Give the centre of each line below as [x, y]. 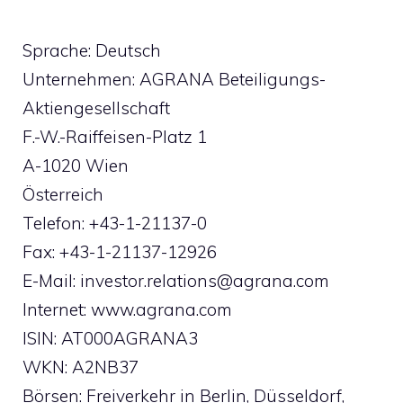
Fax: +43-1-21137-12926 [120, 251]
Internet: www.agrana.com [127, 309]
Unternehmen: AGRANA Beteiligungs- [174, 79]
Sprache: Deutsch [92, 50]
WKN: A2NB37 [81, 367]
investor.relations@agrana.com [205, 280]
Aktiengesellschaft [96, 107]
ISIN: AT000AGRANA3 [110, 338]
